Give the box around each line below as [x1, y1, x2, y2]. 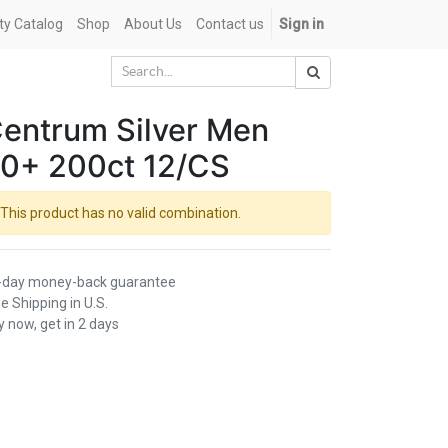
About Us [124, 16, 182, 32]
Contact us [196, 16, 264, 32]
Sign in [279, 16, 324, 32]
